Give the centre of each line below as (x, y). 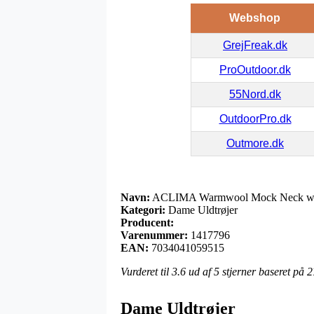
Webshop (255, 18)
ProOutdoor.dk (255, 69)
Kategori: (143, 210)
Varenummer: (154, 235)
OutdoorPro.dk (255, 118)
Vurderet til (146, 271)
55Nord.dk (255, 94)
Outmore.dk (255, 143)
